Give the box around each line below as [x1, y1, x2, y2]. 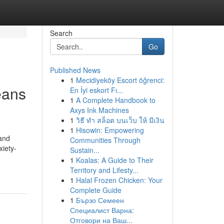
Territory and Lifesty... [69, 165, 138, 175]
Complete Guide [69, 185, 121, 195]
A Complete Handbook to [75, 95, 155, 105]
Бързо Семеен [75, 195, 124, 205]
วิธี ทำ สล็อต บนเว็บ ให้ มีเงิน [75, 115, 164, 125]
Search [49, 28, 72, 38]
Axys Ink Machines [69, 105, 129, 115]
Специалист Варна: [69, 205, 134, 215]
